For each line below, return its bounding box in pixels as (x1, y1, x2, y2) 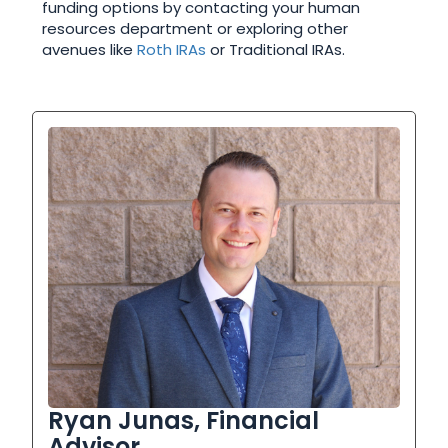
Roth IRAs (137, 39, 207, 61)
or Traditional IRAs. (206, 39, 346, 61)
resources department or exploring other (42, 18, 349, 40)
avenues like (42, 39, 138, 61)
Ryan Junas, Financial (48, 404, 320, 438)
